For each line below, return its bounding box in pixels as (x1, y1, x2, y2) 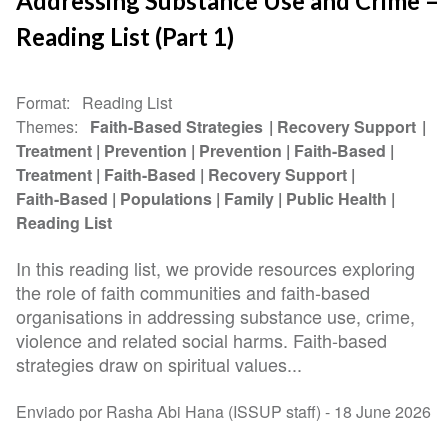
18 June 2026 (334, 400, 432, 424)
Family (224, 187, 275, 211)
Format (16, 91, 67, 115)
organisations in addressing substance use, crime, (16, 303, 416, 330)
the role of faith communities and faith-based (16, 279, 371, 306)
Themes (16, 115, 75, 139)
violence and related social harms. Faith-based (16, 327, 388, 354)
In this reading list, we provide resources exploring (16, 255, 416, 282)
